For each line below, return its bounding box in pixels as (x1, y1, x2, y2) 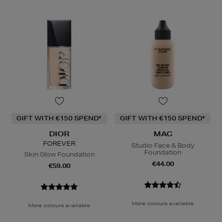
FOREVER (43, 139, 75, 148)
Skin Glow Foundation (24, 150, 95, 159)
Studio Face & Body (131, 141, 194, 150)
